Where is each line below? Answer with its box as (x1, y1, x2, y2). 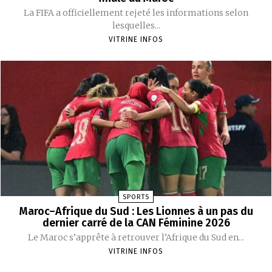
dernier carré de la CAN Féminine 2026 (42, 216, 230, 229)
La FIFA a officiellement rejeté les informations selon (24, 7, 248, 18)
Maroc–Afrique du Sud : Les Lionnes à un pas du (19, 204, 253, 218)
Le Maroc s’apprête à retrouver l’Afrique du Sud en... (28, 231, 244, 243)
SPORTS (123, 192, 149, 201)
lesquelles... (112, 19, 160, 31)
